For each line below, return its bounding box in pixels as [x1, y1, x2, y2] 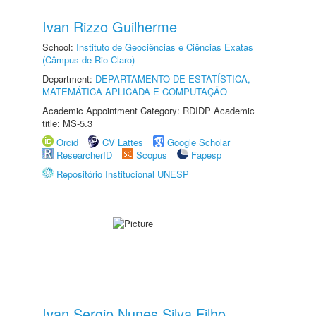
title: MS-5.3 [42, 116, 92, 130]
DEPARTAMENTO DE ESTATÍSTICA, [95, 72, 250, 85]
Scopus [136, 148, 167, 162]
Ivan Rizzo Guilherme [42, 16, 177, 37]
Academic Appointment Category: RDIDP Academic [42, 104, 255, 117]
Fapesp [191, 148, 221, 162]
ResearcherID [56, 148, 115, 162]
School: [42, 40, 76, 54]
